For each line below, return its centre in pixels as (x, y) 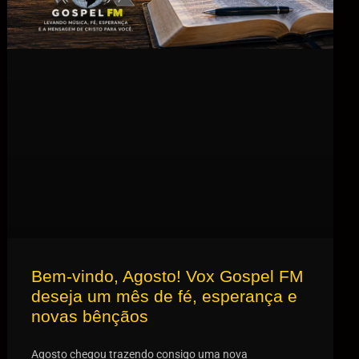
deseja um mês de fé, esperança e (165, 296)
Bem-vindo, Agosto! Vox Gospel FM (168, 276)
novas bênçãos (90, 316)
